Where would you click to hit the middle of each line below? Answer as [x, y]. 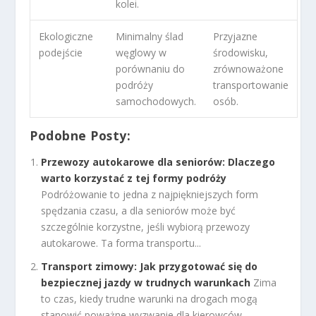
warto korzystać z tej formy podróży [134, 178]
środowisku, [241, 53]
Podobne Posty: [80, 136]
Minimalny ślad [150, 37]
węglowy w [141, 53]
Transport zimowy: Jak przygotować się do [150, 266]
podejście [61, 53]
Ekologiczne [66, 37]
